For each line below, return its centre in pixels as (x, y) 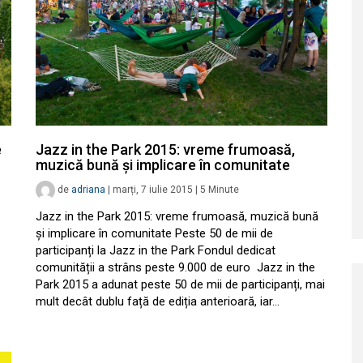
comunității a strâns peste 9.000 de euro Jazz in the (175, 267)
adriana (88, 190)
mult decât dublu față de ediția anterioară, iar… (158, 301)
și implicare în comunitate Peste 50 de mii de (154, 233)
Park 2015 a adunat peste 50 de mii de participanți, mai (180, 284)
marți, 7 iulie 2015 (153, 190)
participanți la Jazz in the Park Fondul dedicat (156, 250)
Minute (224, 190)
